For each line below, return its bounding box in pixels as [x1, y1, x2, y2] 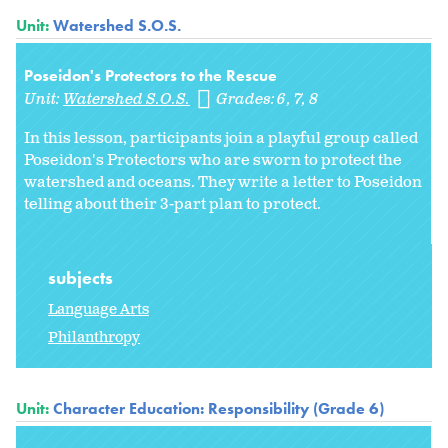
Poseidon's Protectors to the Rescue [24, 65, 277, 87]
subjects [48, 265, 117, 289]
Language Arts [48, 299, 149, 319]
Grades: [216, 89, 279, 111]
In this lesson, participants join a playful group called [24, 128, 418, 150]
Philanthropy [48, 327, 140, 347]
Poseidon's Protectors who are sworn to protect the [24, 150, 402, 172]
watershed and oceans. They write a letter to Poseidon [24, 172, 422, 194]
